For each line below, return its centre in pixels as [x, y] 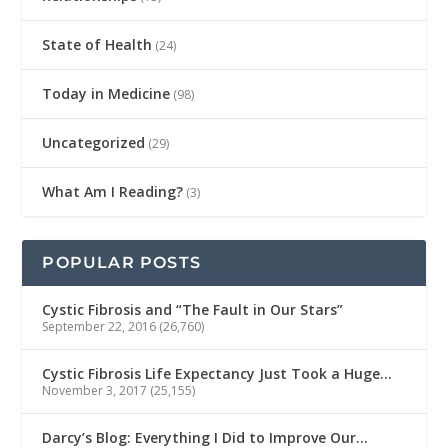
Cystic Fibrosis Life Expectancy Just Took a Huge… [217, 373]
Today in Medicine [106, 93]
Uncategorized [94, 142]
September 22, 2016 [99, 326]
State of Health [97, 44]
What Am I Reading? [113, 191]
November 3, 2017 [95, 390]
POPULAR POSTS [122, 262]
